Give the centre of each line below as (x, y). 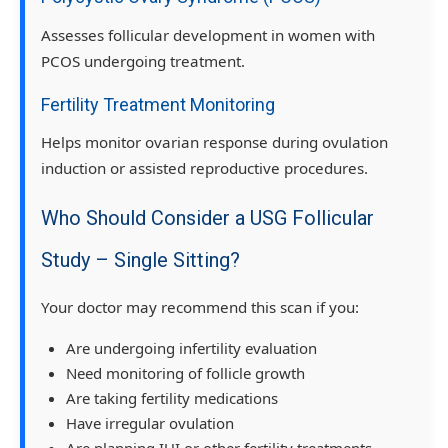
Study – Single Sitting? (140, 260)
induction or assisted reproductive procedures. (204, 168)
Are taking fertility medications (172, 397)
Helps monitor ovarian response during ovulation (214, 142)
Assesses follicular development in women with (208, 34)
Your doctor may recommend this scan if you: (200, 306)
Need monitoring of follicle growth (185, 372)
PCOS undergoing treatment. (143, 60)
